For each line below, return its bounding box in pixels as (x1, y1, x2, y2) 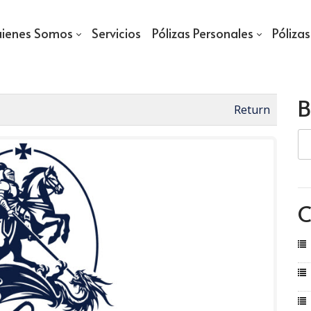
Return (234, 102, 270, 117)
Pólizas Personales (151, 24, 253, 42)
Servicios (91, 24, 141, 42)
